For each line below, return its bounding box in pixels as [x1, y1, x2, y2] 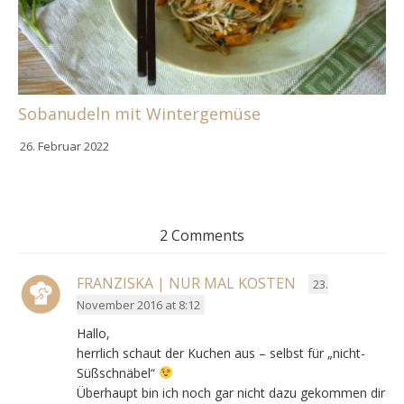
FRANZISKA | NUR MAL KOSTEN [77, 272, 296, 293]
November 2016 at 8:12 [77, 296, 200, 313]
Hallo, [77, 324, 110, 342]
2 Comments [160, 225, 244, 245]
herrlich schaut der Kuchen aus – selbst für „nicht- [77, 344, 365, 362]
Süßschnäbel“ [77, 363, 159, 381]
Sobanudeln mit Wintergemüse [18, 102, 261, 124]
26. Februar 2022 [20, 137, 109, 154]
